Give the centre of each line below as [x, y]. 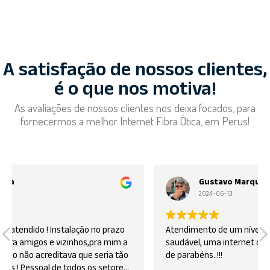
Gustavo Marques [98, 184]
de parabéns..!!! [57, 257]
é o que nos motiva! [135, 91]
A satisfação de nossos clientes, [135, 72]
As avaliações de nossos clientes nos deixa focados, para [135, 107]
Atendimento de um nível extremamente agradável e [130, 231]
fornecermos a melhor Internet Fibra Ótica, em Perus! [135, 121]
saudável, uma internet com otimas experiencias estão [134, 244]
